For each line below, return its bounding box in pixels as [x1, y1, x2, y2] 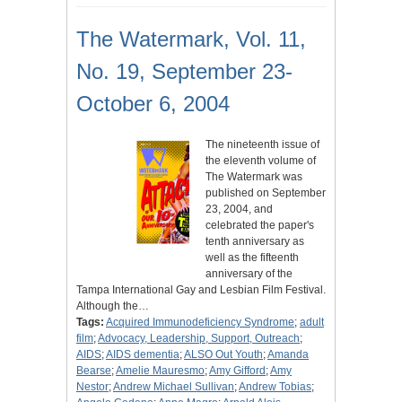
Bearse [76, 364, 111, 378]
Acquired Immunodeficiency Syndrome [106, 316, 294, 329]
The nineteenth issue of [205, 138, 319, 152]
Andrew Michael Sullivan [113, 380, 234, 394]
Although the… [76, 300, 149, 313]
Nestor [76, 380, 109, 394]
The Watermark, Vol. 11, [76, 27, 306, 52]
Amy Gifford [209, 364, 266, 378]
